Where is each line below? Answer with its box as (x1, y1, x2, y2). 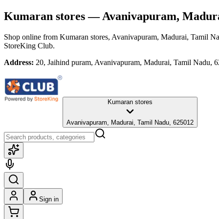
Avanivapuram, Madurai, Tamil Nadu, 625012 (66, 118, 194, 126)
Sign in (39, 195, 59, 203)
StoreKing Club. (4, 41, 55, 50)
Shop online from (4, 32, 60, 41)
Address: (4, 58, 34, 66)
